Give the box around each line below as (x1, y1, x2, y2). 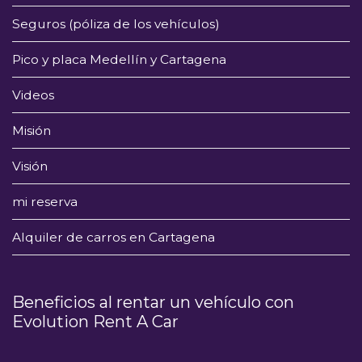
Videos (12, 86, 54, 103)
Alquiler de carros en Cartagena (12, 229, 218, 245)
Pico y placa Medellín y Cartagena (12, 51, 226, 67)
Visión (12, 158, 48, 174)
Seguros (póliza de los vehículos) (12, 15, 220, 32)
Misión (12, 122, 51, 138)
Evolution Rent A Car (12, 310, 179, 331)
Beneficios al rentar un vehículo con (12, 291, 294, 312)
